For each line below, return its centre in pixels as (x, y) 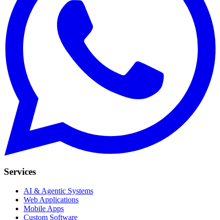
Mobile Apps (44, 209)
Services (20, 172)
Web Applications (51, 200)
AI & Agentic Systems (58, 191)
